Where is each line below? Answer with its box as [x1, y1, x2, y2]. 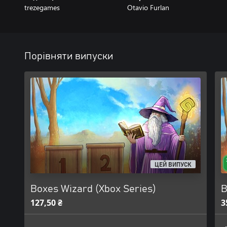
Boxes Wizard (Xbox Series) [30, 184, 156, 194]
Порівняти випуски [24, 51, 113, 61]
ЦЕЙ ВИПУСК [155, 162, 192, 168]
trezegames [24, 3, 60, 12]
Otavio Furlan [127, 3, 169, 12]
